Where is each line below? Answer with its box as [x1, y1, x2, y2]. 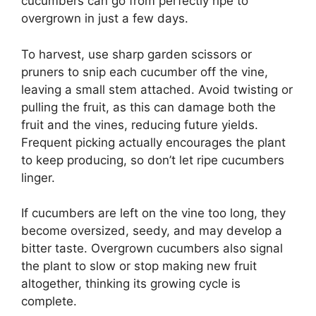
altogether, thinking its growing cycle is [21, 276, 241, 291]
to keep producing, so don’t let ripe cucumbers [21, 152, 284, 167]
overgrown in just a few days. [21, 11, 188, 26]
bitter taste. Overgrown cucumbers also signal [21, 241, 283, 256]
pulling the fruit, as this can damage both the [21, 99, 276, 114]
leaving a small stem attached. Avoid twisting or [21, 82, 293, 97]
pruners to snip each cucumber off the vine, [21, 64, 268, 79]
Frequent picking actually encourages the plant [21, 135, 286, 150]
